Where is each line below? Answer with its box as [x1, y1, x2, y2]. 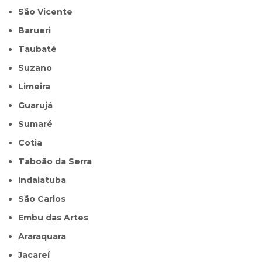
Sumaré [24, 119, 53, 130]
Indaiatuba [20, 175, 67, 186]
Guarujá [25, 100, 53, 111]
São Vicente [24, 6, 73, 18]
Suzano [24, 63, 53, 74]
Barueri [25, 25, 51, 36]
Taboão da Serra [25, 156, 92, 167]
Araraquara [25, 231, 67, 242]
